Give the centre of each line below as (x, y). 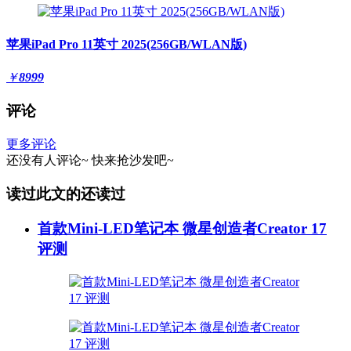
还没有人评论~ (47, 160)
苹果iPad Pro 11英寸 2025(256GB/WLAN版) (127, 45)
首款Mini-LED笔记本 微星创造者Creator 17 (182, 229)
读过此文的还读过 (66, 194)
